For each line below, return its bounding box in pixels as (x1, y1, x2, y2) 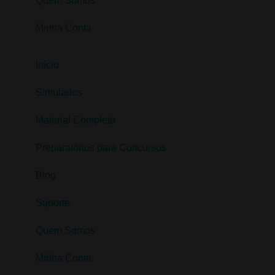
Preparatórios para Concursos (35, 142, 166, 153)
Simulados (35, 87, 82, 98)
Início (35, 59, 59, 70)
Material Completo (35, 114, 115, 125)
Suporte (35, 197, 70, 208)
